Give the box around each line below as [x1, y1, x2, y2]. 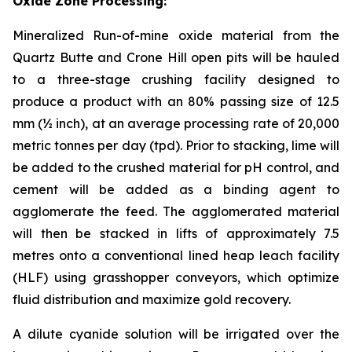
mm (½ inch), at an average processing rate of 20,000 [13, 115, 339, 131]
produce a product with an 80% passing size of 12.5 [13, 93, 339, 109]
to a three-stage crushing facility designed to [13, 71, 339, 87]
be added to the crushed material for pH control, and [13, 159, 339, 175]
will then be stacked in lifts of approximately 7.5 [13, 225, 339, 241]
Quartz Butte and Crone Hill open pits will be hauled [13, 49, 339, 65]
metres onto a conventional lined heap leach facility [13, 247, 339, 263]
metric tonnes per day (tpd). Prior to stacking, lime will [13, 137, 339, 153]
